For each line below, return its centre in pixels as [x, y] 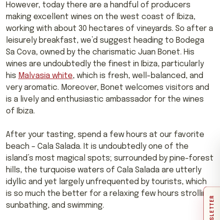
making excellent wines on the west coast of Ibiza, [101, 17]
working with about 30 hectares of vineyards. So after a [110, 28]
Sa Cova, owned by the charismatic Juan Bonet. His [100, 52]
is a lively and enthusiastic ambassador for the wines [105, 99]
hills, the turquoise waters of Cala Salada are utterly [104, 170]
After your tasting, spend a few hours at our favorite [105, 135]
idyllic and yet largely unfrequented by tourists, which [106, 182]
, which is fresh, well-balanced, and [138, 76]
